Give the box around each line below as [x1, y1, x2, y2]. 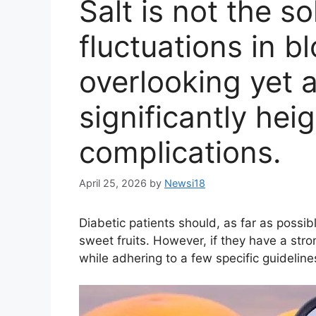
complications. [79, 134, 281, 171]
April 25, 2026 [79, 176, 147, 189]
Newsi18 [164, 176, 205, 189]
